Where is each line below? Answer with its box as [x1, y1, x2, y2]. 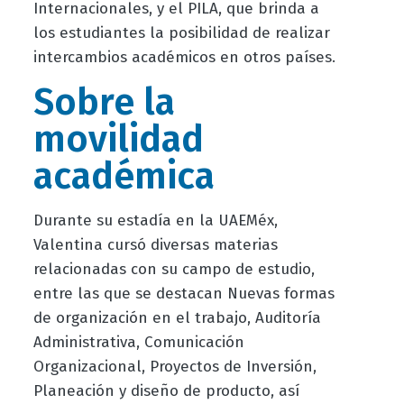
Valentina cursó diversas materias [32, 235, 278, 255]
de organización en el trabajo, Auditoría [32, 308, 321, 328]
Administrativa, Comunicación [32, 333, 244, 353]
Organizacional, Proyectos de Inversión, [32, 357, 317, 377]
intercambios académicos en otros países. [32, 48, 335, 68]
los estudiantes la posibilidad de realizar [32, 23, 330, 43]
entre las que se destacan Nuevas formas [32, 284, 335, 304]
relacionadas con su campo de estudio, [32, 260, 315, 280]
